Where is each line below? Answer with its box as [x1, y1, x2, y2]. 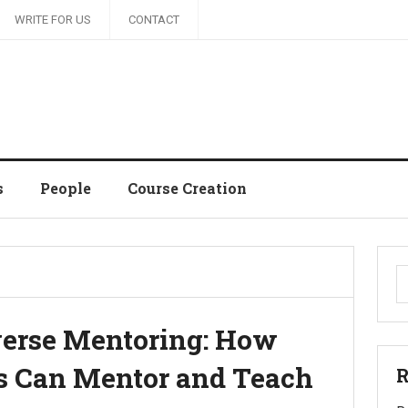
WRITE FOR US [15, 13, 91, 26]
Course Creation [127, 178, 247, 198]
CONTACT [128, 13, 179, 26]
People [40, 178, 91, 198]
